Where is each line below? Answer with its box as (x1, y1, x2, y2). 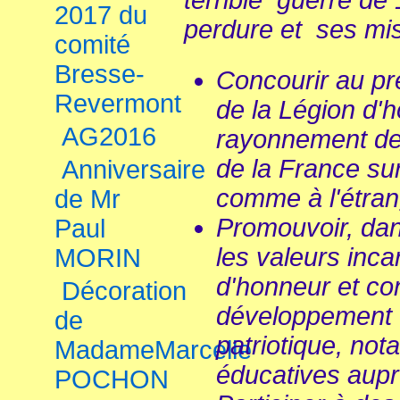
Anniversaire (62, 155, 205, 184)
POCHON (54, 365, 169, 394)
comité (54, 30, 130, 59)
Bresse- (54, 60, 145, 88)
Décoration (62, 277, 187, 305)
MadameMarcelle (54, 336, 252, 364)
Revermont (54, 89, 181, 118)
